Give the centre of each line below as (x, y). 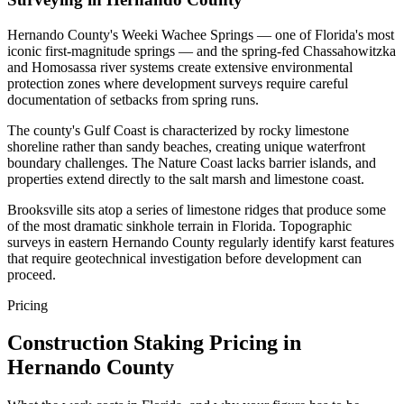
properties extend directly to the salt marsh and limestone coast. (186, 179)
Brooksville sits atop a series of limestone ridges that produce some (197, 209)
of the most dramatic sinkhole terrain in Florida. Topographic (179, 225)
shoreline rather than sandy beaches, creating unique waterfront (186, 146)
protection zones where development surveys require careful (178, 83)
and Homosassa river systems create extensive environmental (180, 67)
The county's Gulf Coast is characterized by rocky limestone (178, 130)
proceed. (32, 274)
